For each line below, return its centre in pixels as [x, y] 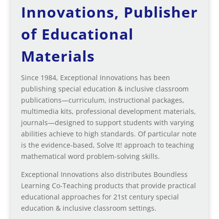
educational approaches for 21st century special [100, 197]
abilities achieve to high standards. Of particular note [109, 133]
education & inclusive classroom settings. [88, 208]
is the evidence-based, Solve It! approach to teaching [107, 145]
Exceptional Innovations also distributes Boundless [104, 174]
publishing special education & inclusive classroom [105, 88]
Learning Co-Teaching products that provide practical [108, 185]
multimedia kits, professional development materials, [108, 111]
